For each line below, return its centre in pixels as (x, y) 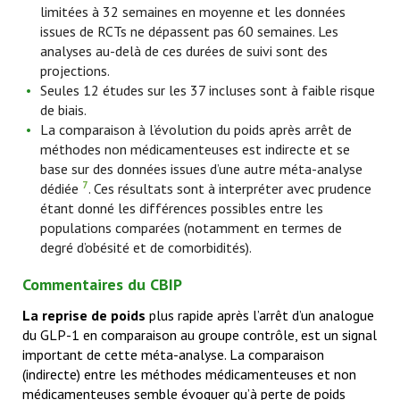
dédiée (61, 188)
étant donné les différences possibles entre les (182, 208)
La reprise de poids (86, 315)
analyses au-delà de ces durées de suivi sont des (184, 51)
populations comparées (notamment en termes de (191, 228)
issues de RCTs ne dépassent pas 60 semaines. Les (189, 31)
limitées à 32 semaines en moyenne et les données (193, 12)
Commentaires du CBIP (102, 284)
